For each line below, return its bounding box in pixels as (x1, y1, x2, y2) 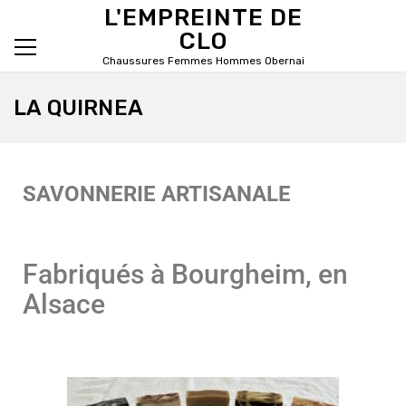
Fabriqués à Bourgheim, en (23, 258, 348, 290)
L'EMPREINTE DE (103, 4, 303, 32)
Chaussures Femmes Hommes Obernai (101, 54, 304, 67)
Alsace (23, 288, 105, 320)
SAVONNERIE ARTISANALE (23, 181, 291, 207)
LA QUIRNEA (14, 95, 143, 121)
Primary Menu (27, 61, 125, 78)
